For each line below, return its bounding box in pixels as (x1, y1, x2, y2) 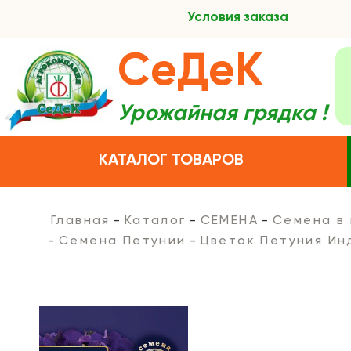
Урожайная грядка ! (118, 103, 327, 125)
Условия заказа (187, 11, 288, 24)
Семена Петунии (59, 235, 186, 248)
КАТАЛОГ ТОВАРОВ (99, 153, 244, 168)
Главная (51, 215, 110, 227)
